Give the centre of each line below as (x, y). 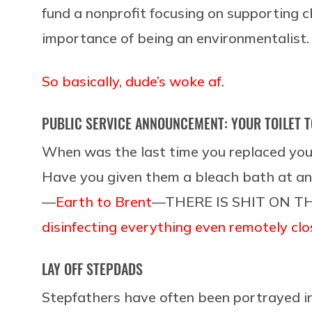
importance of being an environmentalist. (175, 38)
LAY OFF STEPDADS (92, 268)
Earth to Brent (104, 201)
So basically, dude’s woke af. (133, 81)
